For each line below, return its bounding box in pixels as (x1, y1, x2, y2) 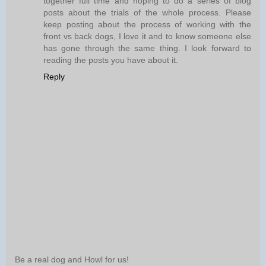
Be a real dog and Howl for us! (15, 254, 129, 264)
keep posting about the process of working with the (43, 20, 251, 30)
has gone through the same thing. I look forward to (43, 43, 251, 53)
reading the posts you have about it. (43, 55, 178, 65)
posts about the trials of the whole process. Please (43, 8, 251, 18)
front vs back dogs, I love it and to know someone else (43, 31, 251, 42)
